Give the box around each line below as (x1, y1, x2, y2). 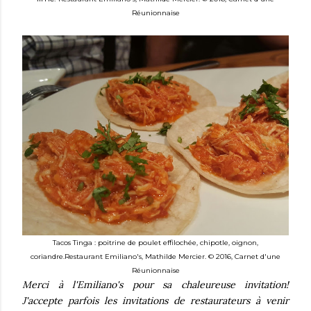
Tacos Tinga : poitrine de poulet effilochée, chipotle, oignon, (53, 238, 258, 247)
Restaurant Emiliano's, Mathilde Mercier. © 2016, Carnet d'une (65, 252, 280, 261)
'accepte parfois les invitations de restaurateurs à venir (26, 294, 289, 307)
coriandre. (31, 252, 65, 261)
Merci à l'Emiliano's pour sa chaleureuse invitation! (22, 278, 289, 291)
